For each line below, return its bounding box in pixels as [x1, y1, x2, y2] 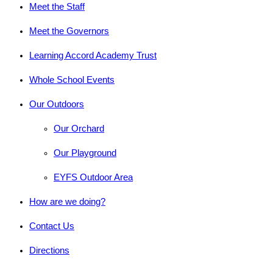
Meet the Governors [29, 25, 109, 36]
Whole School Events [29, 74, 115, 85]
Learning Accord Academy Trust [29, 49, 157, 60]
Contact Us [29, 220, 74, 231]
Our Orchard [54, 122, 104, 133]
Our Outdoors [29, 98, 84, 109]
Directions [29, 244, 69, 255]
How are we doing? [29, 196, 105, 207]
